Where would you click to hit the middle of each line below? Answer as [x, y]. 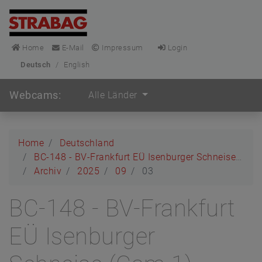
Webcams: [35, 95]
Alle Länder [114, 95]
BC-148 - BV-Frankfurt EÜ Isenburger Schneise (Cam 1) [135, 157]
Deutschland [87, 143]
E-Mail [72, 48]
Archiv [48, 171]
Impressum [121, 48]
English [77, 65]
